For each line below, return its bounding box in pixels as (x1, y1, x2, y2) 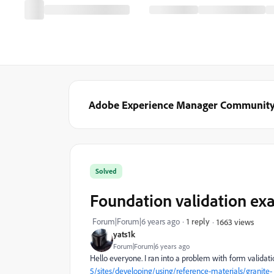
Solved (95, 166, 117, 176)
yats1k (113, 229, 135, 239)
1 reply (187, 216, 210, 226)
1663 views (217, 216, 254, 227)
